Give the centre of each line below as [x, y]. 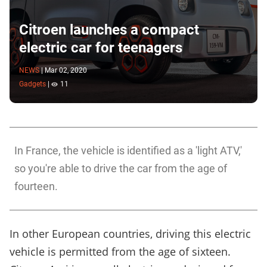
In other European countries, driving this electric [130, 234]
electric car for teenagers [101, 47]
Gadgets [32, 84]
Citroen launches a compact [109, 30]
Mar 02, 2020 [66, 70]
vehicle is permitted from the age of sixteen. [120, 252]
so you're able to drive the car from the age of [121, 169]
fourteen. [36, 187]
